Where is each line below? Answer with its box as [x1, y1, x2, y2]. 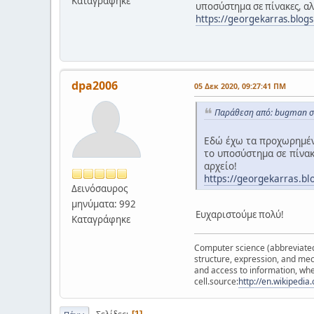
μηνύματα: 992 [71, 197, 136, 210]
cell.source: [194, 275, 238, 288]
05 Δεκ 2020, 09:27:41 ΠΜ [194, 80, 286, 91]
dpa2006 [71, 77, 118, 93]
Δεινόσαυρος [71, 182, 128, 195]
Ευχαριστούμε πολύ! [196, 208, 284, 221]
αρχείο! [204, 159, 237, 173]
